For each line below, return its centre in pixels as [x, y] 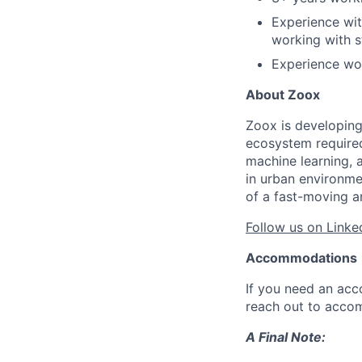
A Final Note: [286, 337]
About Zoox [283, 95]
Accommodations [301, 258]
